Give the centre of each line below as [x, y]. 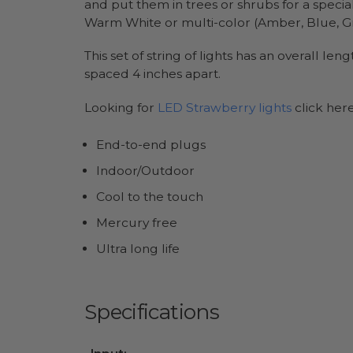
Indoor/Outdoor [145, 171]
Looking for [121, 107]
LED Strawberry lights [225, 107]
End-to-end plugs [150, 145]
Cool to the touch [149, 197]
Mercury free [136, 223]
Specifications [152, 312]
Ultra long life [137, 249]
